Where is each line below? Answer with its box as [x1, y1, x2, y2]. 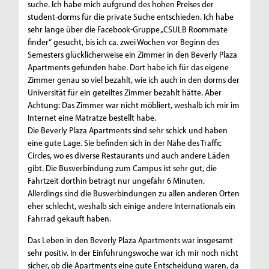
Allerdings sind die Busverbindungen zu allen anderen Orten [28, 187, 240, 199]
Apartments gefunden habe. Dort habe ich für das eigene [28, 61, 229, 73]
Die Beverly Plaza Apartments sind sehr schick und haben [28, 124, 228, 136]
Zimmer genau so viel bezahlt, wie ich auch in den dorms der [28, 74, 240, 86]
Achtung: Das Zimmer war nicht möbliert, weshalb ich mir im [28, 99, 240, 111]
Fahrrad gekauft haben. [28, 213, 112, 225]
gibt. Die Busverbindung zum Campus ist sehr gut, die [28, 162, 217, 174]
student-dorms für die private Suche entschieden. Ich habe [28, 11, 234, 23]
